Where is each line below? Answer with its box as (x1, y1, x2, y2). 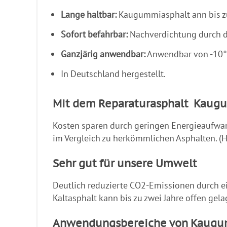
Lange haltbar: (61, 8, 117, 20)
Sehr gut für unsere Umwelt (53, 156, 200, 170)
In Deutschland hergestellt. (61, 67, 166, 80)
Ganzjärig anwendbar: (61, 48, 145, 60)
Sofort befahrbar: (61, 28, 128, 40)
